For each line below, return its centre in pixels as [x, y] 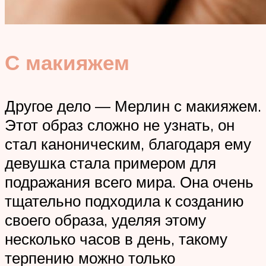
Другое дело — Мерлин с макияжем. [133, 105]
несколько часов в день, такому [116, 238]
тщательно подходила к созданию [124, 200]
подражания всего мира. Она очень [129, 181]
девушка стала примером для [110, 162]
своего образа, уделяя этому [105, 219]
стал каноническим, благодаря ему [128, 143]
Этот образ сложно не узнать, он [120, 124]
